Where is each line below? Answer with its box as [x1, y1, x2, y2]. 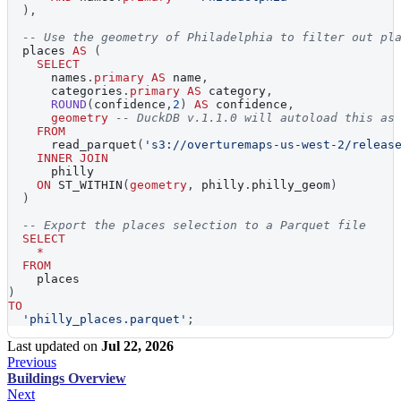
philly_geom [252, 178, 330, 192]
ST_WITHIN [51, 178, 123, 192]
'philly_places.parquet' [22, 312, 187, 327]
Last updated [7, 338, 80, 354]
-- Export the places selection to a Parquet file [22, 218, 366, 233]
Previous [7, 354, 56, 371]
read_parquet [8, 138, 137, 152]
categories [8, 84, 123, 98]
